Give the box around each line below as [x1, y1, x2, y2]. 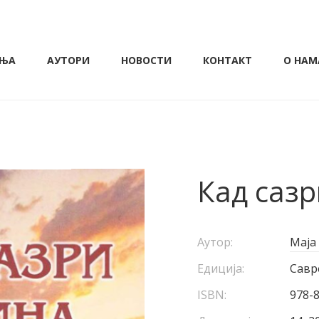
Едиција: [197, 261, 245, 276]
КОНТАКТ [203, 53, 252, 67]
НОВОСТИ [121, 53, 172, 67]
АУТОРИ [47, 53, 90, 67]
